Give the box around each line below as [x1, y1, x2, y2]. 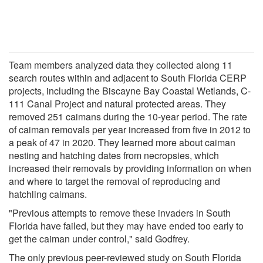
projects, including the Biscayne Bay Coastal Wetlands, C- [9, 83, 251, 97]
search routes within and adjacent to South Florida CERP [9, 70, 247, 85]
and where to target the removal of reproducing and [9, 174, 220, 188]
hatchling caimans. [9, 187, 87, 201]
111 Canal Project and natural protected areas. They [9, 96, 226, 110]
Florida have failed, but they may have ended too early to [9, 218, 244, 232]
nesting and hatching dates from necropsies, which [9, 148, 219, 162]
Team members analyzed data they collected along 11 [9, 58, 232, 72]
